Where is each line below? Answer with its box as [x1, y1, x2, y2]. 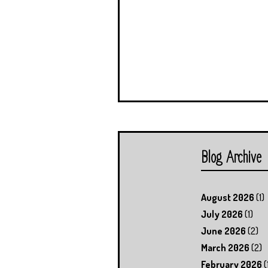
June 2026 [201, 224, 246, 237]
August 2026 [201, 191, 254, 203]
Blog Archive [201, 147, 261, 167]
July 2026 [201, 208, 243, 220]
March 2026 [201, 241, 249, 254]
